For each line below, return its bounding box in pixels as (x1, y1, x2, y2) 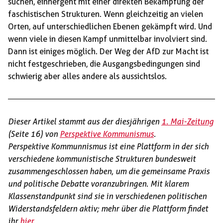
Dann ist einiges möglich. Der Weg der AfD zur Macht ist (8, 47, 209, 57)
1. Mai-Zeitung (161, 117, 214, 127)
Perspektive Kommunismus (60, 129, 154, 139)
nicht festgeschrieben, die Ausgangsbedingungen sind (8, 59, 200, 69)
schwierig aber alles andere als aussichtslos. (8, 72, 167, 82)
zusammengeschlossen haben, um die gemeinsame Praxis (8, 167, 210, 177)
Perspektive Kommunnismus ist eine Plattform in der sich (8, 142, 209, 152)
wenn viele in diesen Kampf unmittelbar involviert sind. (8, 34, 207, 44)
